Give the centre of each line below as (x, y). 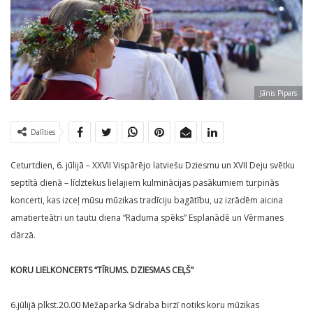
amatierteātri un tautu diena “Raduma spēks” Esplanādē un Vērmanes (147, 218)
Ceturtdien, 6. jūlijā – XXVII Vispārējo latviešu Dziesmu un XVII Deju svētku (153, 166)
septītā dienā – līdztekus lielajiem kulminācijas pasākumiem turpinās (145, 183)
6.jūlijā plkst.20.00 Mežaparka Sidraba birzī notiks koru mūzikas (135, 305)
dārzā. (23, 235)
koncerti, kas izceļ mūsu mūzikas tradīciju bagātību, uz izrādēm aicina (147, 201)
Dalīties (43, 132)
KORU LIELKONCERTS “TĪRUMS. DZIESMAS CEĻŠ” (102, 270)
